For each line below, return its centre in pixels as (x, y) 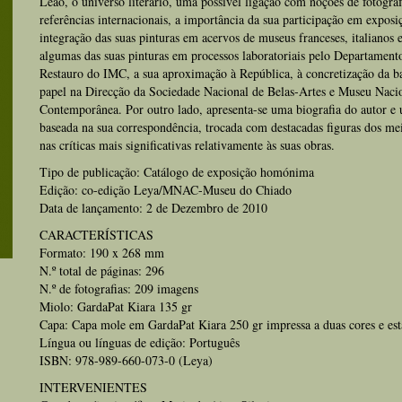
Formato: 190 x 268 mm (102, 253)
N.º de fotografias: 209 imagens (119, 288)
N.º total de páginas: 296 (102, 271)
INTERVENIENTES (93, 387)
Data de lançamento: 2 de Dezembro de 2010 (153, 208)
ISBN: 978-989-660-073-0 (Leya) (126, 360)
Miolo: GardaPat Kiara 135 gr (116, 306)
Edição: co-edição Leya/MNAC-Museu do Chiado (166, 190)
